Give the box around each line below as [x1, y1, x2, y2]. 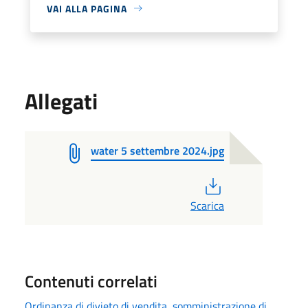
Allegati [25, 84, 98, 118]
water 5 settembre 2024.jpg [91, 142, 224, 159]
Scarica [190, 197, 224, 214]
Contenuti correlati [25, 268, 157, 294]
